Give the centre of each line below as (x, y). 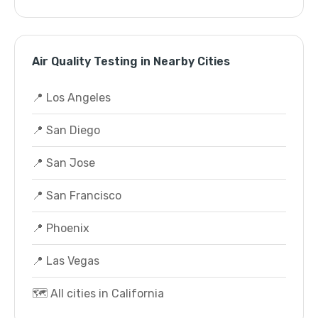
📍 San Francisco (77, 196)
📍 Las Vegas (66, 261)
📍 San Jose (64, 163)
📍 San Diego (66, 130)
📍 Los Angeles (71, 98)
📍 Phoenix (61, 228)
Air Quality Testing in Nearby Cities (131, 61)
